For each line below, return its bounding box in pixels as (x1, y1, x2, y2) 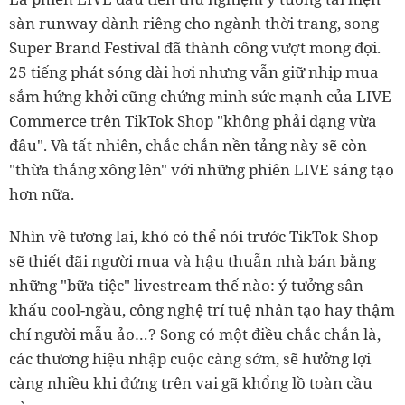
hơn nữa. (9, 184, 74, 205)
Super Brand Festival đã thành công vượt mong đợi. (9, 37, 381, 59)
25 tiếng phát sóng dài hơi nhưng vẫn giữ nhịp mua (9, 61, 379, 83)
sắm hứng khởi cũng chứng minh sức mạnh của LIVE (9, 86, 391, 108)
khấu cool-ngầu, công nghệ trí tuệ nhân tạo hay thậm (9, 299, 395, 321)
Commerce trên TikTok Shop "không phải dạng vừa (9, 110, 377, 132)
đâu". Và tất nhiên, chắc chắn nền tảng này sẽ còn (9, 135, 367, 156)
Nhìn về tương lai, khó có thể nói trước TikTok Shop (9, 226, 378, 248)
